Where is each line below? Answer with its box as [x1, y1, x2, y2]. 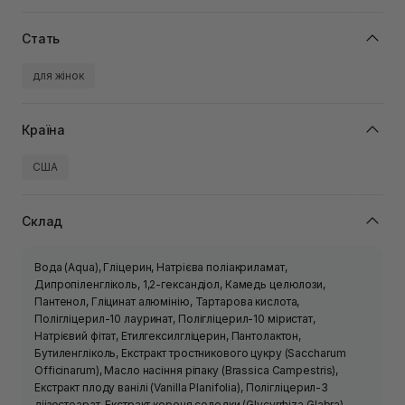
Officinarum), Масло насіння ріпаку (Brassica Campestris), [34, 363, 339, 378]
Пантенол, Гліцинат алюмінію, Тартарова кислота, [34, 295, 300, 309]
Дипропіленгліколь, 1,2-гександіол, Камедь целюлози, [34, 278, 325, 292]
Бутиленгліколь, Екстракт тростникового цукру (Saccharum [34, 346, 346, 361]
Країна [22, 121, 66, 137]
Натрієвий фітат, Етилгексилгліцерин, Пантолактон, [34, 329, 302, 344]
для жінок [33, 69, 84, 83]
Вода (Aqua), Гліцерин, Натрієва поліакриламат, [34, 260, 287, 275]
